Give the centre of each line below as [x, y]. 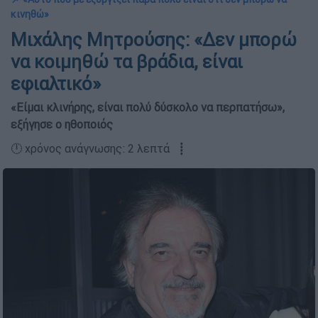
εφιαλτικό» [56, 84]
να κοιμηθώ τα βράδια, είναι [127, 62]
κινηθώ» [30, 14]
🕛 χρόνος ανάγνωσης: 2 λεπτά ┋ [98, 148]
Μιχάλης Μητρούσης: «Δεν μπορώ [154, 40]
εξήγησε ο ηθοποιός [62, 124]
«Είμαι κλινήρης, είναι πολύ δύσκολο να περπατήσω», [148, 107]
